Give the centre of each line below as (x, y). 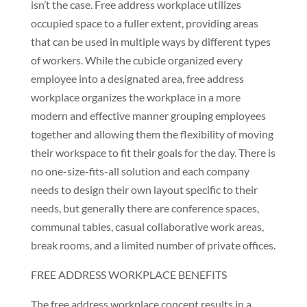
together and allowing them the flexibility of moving (152, 134)
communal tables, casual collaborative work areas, (147, 226)
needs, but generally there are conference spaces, (145, 208)
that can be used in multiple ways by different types (150, 41)
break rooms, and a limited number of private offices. (153, 245)
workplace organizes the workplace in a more (135, 97)
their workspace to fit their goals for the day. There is (153, 152)
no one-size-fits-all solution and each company (140, 171)
